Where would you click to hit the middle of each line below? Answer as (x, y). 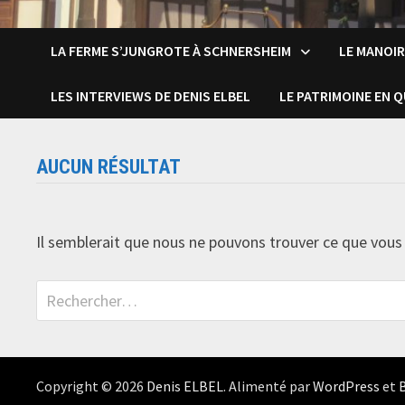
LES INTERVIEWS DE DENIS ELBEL (151, 96)
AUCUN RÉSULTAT (109, 167)
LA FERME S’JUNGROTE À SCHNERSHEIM (171, 51)
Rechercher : (77, 293)
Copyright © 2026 (92, 386)
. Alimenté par (268, 386)
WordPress (347, 386)
